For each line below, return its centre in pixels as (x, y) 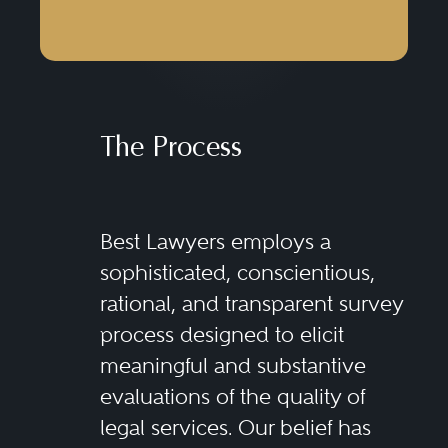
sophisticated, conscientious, (237, 272)
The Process (170, 148)
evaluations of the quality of (232, 396)
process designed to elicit (221, 334)
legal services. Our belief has (235, 427)
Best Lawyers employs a (215, 241)
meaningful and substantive (232, 365)
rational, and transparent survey (251, 303)
